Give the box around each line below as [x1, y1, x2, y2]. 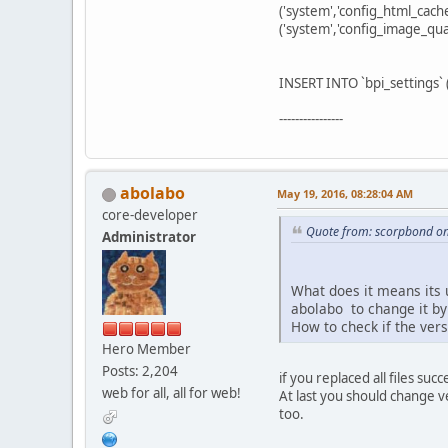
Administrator [102, 228, 196, 247]
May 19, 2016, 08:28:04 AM [277, 186, 413, 202]
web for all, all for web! [102, 384, 241, 403]
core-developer [102, 206, 198, 225]
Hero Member [102, 340, 191, 359]
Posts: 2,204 [102, 362, 178, 381]
